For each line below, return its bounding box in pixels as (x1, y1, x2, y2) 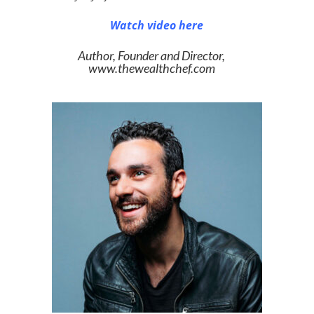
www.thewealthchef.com (88, 60, 215, 76)
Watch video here (110, 18, 204, 34)
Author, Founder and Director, (78, 48, 226, 64)
